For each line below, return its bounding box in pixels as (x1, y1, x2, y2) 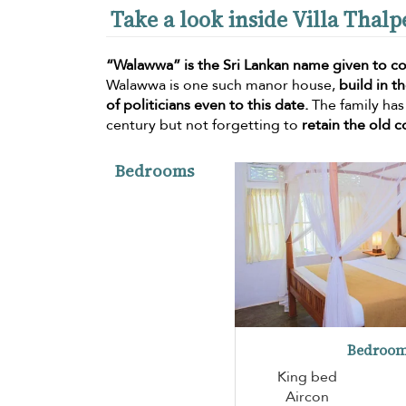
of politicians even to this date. (106, 94, 308, 115)
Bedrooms (115, 159, 194, 182)
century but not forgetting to (106, 114, 302, 135)
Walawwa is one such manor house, (106, 74, 339, 95)
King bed (276, 366, 337, 387)
